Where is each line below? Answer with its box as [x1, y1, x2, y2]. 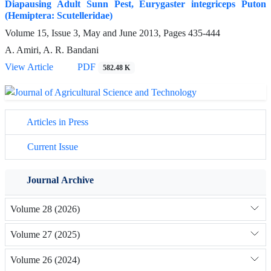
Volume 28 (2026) [10, 203, 80, 215]
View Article [5, 61, 53, 73]
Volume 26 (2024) [10, 254, 80, 266]
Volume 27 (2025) [10, 229, 80, 241]
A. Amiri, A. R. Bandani [5, 44, 99, 56]
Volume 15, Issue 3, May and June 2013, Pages [5, 27, 188, 39]
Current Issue [25, 140, 78, 152]
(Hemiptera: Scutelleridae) [5, 10, 113, 22]
